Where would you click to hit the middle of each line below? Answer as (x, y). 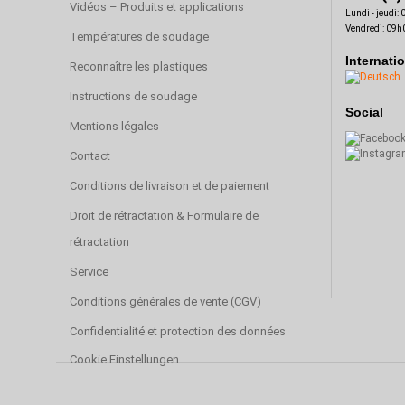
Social (364, 113)
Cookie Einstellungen (124, 359)
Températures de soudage (139, 37)
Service (89, 272)
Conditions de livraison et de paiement (170, 186)
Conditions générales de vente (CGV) (165, 301)
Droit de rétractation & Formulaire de (164, 216)
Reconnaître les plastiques (139, 66)
